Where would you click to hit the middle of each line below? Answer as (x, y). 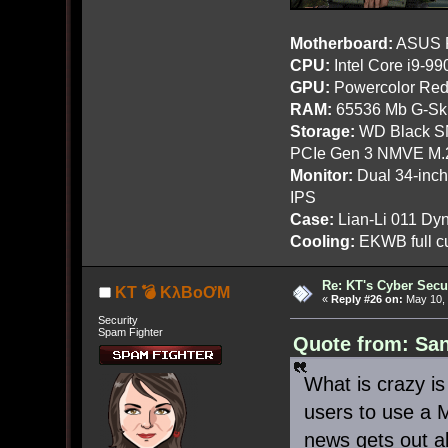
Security (117, 320)
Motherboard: (341, 43)
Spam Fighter (130, 332)
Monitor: (321, 175)
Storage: (322, 131)
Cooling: (322, 241)
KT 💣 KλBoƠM (172, 293)
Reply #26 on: (367, 299)
